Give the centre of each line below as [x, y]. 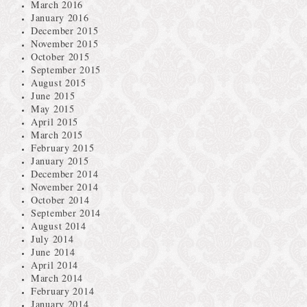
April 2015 [55, 121]
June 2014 [53, 251]
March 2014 [57, 278]
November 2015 [65, 43]
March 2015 [57, 134]
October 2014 [60, 199]
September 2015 [66, 69]
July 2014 [52, 238]
